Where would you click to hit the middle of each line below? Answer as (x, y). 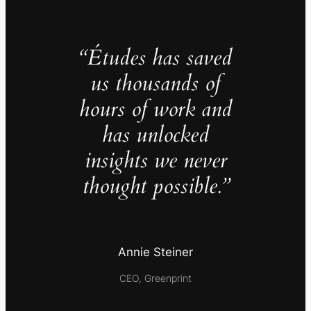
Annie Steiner (155, 252)
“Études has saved (155, 58)
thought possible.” (155, 186)
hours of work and (155, 109)
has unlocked (155, 135)
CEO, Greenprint (155, 278)
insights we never (155, 161)
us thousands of (155, 84)
